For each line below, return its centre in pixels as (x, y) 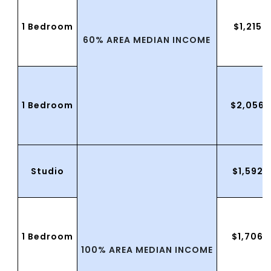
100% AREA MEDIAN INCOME (147, 250)
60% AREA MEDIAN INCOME (147, 40)
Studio (47, 171)
